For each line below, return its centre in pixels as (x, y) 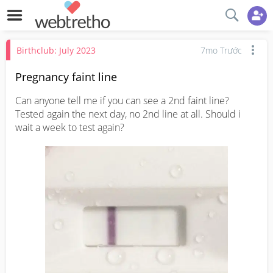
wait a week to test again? (70, 127)
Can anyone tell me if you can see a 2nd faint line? (122, 101)
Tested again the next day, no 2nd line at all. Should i (128, 114)
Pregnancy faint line (66, 77)
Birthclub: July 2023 (56, 50)
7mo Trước (221, 50)
